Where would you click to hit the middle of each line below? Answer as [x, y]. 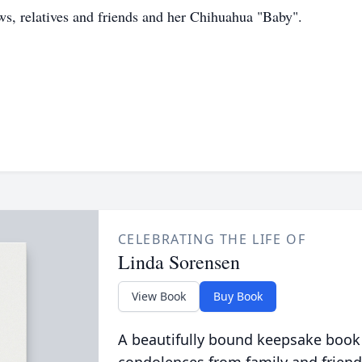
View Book [158, 296]
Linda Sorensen [179, 262]
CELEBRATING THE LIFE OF [212, 239]
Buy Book [238, 296]
